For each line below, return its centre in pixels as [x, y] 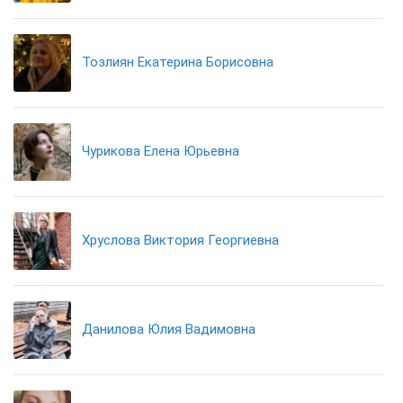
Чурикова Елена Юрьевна [161, 151]
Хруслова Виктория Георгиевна [180, 240]
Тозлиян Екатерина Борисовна [178, 62]
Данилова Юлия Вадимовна [169, 329]
